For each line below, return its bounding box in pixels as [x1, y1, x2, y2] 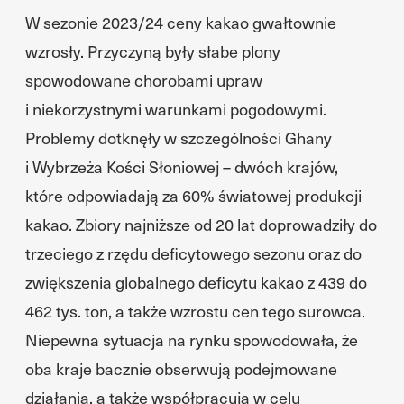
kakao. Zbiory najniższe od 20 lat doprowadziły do [25, 213, 377, 235]
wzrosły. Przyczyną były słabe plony [25, 40, 280, 62]
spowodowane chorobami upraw [25, 69, 262, 91]
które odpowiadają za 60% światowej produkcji [25, 184, 362, 207]
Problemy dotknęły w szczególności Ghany [25, 126, 332, 149]
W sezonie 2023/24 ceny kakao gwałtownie [25, 11, 336, 33]
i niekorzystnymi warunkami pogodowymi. [25, 97, 326, 120]
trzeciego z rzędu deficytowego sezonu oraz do [25, 242, 362, 264]
